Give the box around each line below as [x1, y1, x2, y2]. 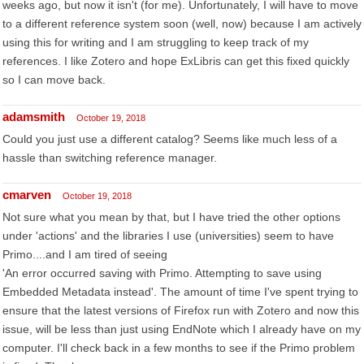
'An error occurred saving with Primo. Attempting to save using [2, 266, 322, 279]
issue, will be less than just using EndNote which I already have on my [2, 323, 361, 336]
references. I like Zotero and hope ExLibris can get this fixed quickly [2, 54, 349, 67]
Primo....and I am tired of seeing [2, 248, 167, 261]
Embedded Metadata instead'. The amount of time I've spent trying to [2, 285, 358, 298]
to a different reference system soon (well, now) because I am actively [2, 17, 362, 30]
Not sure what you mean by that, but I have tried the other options [2, 210, 340, 223]
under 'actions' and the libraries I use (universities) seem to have [2, 229, 334, 242]
